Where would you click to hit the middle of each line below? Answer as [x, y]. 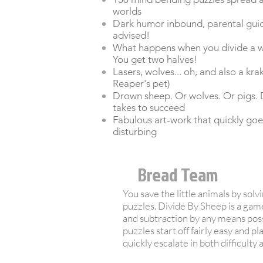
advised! [132, 35]
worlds [128, 11]
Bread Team [178, 175]
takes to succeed [150, 107]
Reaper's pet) [142, 83]
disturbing [135, 131]
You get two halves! [156, 59]
